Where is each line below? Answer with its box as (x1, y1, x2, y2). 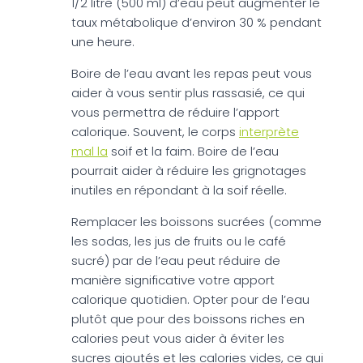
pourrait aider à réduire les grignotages (71, 161, 306, 179)
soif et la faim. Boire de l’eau (108, 142, 279, 160)
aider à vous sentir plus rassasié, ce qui (71, 83, 305, 101)
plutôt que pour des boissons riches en (71, 310, 305, 327)
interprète (239, 122, 299, 140)
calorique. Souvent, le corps (71, 122, 239, 140)
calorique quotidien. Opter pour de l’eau (71, 290, 310, 308)
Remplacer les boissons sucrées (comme (71, 212, 322, 230)
